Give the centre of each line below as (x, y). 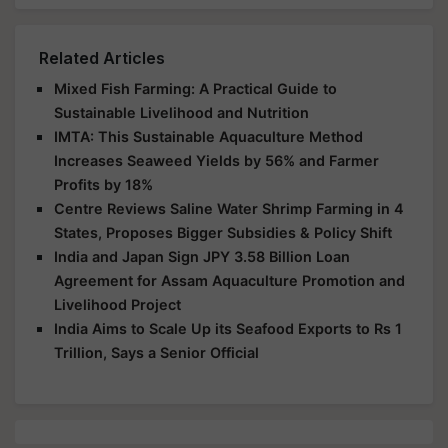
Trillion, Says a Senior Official (156, 352)
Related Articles (102, 57)
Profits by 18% (103, 184)
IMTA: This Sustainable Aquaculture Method (208, 136)
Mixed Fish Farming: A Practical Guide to (195, 88)
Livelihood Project (117, 304)
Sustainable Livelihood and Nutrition (181, 112)
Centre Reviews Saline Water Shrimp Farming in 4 (229, 208)
